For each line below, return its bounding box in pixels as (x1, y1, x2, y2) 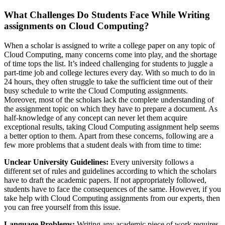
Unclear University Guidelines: (4, 157, 108, 166)
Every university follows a (108, 157, 194, 166)
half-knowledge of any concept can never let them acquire (4, 113, 187, 122)
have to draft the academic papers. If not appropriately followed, (4, 175, 206, 184)
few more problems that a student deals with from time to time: (4, 140, 201, 149)
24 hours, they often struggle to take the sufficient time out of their (4, 77, 212, 86)
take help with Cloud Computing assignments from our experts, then (4, 193, 220, 202)
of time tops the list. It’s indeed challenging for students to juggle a (4, 59, 213, 68)
